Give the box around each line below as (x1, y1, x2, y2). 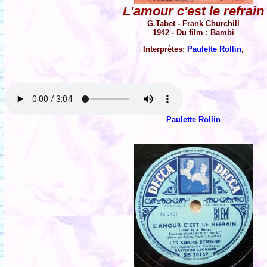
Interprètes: (143, 44, 188, 54)
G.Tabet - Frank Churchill (147, 18, 240, 28)
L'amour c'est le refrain (123, 3, 265, 18)
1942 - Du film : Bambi (153, 27, 235, 37)
